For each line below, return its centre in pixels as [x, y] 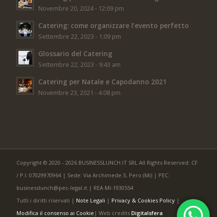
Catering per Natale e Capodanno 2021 [102, 82]
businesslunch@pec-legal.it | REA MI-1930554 [75, 188]
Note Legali [90, 201]
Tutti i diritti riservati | [46, 201]
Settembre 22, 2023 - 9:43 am [79, 65]
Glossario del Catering [75, 54]
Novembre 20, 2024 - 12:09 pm [81, 9]
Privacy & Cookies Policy [143, 201]
